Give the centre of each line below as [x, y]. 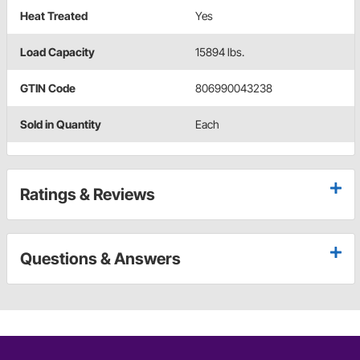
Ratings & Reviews [88, 194]
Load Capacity [57, 51]
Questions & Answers [100, 258]
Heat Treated [54, 15]
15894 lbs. [220, 51]
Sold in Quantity [61, 124]
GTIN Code [48, 88]
